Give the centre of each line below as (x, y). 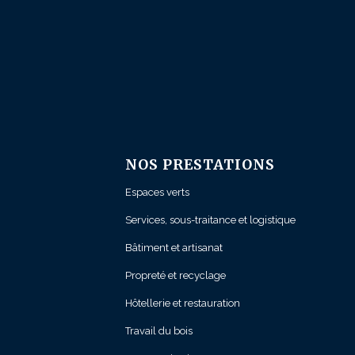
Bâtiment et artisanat (174, 248)
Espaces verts (157, 193)
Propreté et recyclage (175, 276)
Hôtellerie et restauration (182, 303)
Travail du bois (158, 331)
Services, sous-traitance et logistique (210, 220)
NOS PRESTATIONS (200, 165)
